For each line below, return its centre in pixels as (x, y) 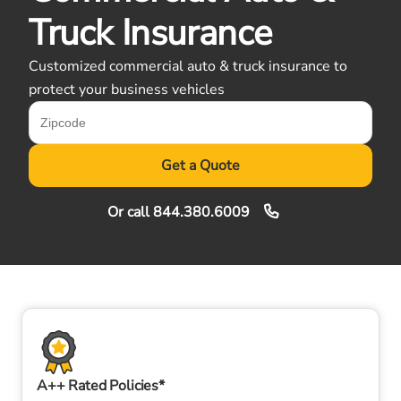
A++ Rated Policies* (101, 386)
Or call (130, 212)
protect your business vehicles (127, 90)
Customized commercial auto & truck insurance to (188, 66)
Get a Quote (200, 166)
